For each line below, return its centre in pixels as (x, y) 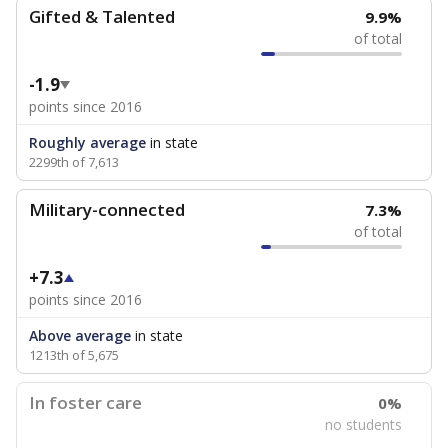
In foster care (85, 402)
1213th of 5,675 (74, 355)
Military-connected (107, 209)
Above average (80, 335)
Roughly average (87, 142)
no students (364, 424)
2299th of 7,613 (74, 162)
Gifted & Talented (102, 16)
